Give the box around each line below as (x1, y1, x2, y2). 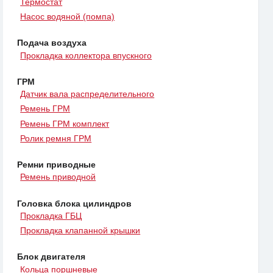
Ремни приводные (17, 160, 96, 170)
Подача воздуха (17, 38, 87, 48)
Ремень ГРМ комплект (20, 118, 110, 129)
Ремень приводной (20, 172, 96, 182)
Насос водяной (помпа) (20, 12, 115, 22)
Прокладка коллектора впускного (20, 50, 152, 60)
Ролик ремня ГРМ (20, 133, 92, 144)
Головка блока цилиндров (17, 198, 132, 208)
